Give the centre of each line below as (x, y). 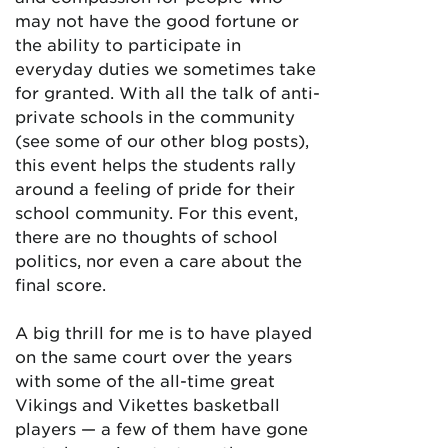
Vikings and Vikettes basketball (147, 404)
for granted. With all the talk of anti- (167, 92)
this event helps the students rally (155, 164)
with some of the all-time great (145, 380)
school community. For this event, (156, 212)
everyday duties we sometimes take (165, 68)
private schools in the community (155, 116)
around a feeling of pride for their (155, 188)
